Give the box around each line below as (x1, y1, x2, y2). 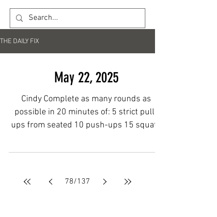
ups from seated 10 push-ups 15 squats (11, 120, 161, 130)
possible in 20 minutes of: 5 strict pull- (15, 107, 158, 117)
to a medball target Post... (111, 133, 134, 143)
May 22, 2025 (54, 69, 119, 86)
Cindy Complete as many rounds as (21, 94, 151, 104)
